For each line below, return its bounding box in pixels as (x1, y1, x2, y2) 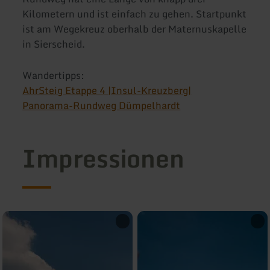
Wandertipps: (22, 67, 85, 83)
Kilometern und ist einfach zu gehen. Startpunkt (22, 6, 247, 22)
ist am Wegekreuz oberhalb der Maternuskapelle (22, 21, 247, 37)
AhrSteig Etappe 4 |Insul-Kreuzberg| (22, 82, 192, 98)
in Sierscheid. (22, 36, 86, 52)
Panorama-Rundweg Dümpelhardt (22, 97, 181, 113)
